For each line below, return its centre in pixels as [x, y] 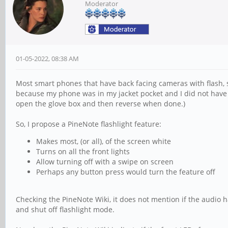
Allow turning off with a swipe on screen [105, 162]
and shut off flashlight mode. [65, 209]
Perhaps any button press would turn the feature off [126, 172]
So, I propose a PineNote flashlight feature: [89, 124]
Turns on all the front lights [83, 151]
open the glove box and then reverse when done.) [101, 104]
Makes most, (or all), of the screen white [104, 141]
